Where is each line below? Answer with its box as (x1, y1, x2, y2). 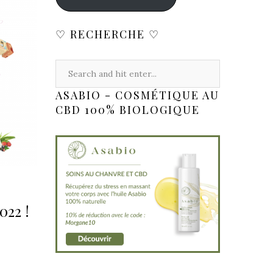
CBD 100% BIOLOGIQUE (55, 102, 200, 118)
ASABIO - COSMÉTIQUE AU (55, 88, 219, 103)
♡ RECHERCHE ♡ (55, 27, 160, 42)
